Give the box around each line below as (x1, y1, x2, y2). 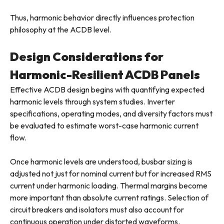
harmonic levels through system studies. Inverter (10, 96, 175, 107)
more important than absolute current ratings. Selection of (10, 192, 208, 203)
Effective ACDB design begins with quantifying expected (10, 84, 204, 95)
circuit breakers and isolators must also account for (10, 204, 184, 215)
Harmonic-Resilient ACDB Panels (10, 67, 200, 82)
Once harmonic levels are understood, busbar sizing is (10, 156, 192, 167)
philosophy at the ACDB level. (10, 24, 111, 35)
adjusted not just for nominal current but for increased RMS (10, 168, 211, 179)
